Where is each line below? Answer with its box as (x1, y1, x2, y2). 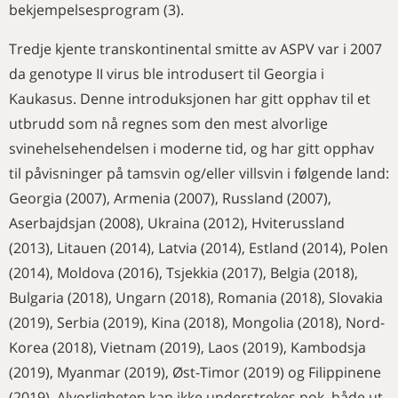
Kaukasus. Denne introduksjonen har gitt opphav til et (9, 89, 370, 108)
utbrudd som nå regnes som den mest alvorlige (9, 114, 328, 133)
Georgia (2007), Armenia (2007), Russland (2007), (9, 188, 331, 208)
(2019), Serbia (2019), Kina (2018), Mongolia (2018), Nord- (9, 313, 385, 332)
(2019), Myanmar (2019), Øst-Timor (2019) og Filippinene (9, 362, 381, 382)
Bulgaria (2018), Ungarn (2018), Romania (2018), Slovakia (9, 288, 383, 307)
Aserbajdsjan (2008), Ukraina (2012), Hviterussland (9, 213, 345, 233)
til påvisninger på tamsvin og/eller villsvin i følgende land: (9, 163, 389, 183)
